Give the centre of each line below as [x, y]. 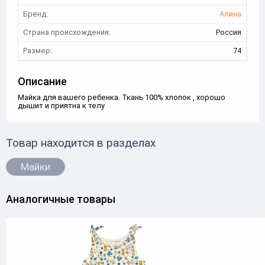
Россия [229, 32]
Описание [42, 81]
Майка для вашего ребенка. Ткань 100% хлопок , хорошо [122, 97]
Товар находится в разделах [81, 143]
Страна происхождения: [67, 32]
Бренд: [35, 14]
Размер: [38, 51]
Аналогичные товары [61, 199]
